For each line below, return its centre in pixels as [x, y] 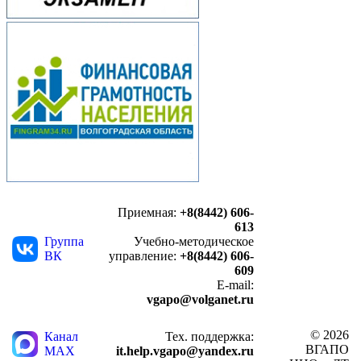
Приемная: [147, 212]
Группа [64, 241]
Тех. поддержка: [210, 336]
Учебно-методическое [194, 241]
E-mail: [235, 284]
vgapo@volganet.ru [200, 299]
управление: [144, 255]
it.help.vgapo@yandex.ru [185, 351]
